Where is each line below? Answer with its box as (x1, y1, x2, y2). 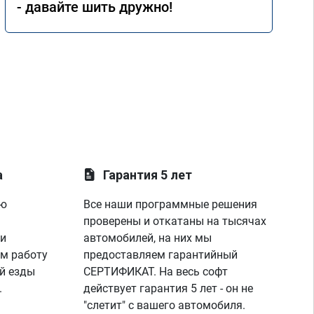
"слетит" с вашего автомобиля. (83, 299, 246, 312)
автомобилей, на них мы (83, 231, 212, 245)
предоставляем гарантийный (83, 248, 238, 261)
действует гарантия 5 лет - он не (83, 282, 254, 295)
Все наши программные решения (83, 198, 258, 211)
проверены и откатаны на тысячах (83, 214, 267, 228)
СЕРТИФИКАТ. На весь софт (83, 265, 228, 278)
